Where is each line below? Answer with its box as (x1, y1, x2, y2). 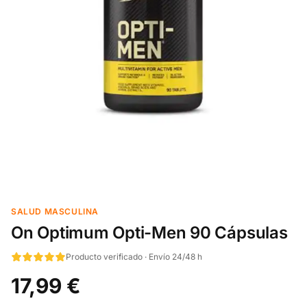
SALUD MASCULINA (11, 206, 99, 217)
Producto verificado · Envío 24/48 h (66, 251, 202, 262)
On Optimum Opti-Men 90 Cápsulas (11, 223, 288, 243)
